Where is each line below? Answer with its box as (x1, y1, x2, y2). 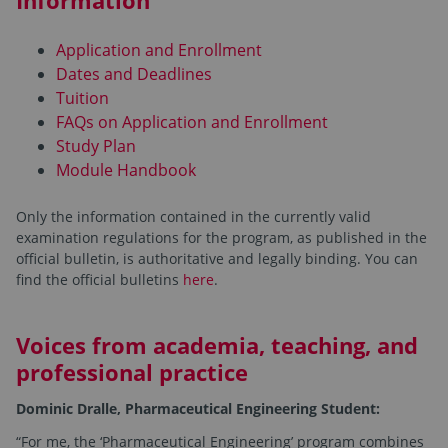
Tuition (56, 87, 109, 110)
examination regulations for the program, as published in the (16, 228, 427, 248)
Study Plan (56, 135, 136, 158)
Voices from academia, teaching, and (16, 330, 418, 361)
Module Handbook (56, 159, 196, 182)
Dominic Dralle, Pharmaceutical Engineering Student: (16, 399, 380, 419)
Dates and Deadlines (56, 63, 212, 86)
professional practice (16, 357, 248, 388)
